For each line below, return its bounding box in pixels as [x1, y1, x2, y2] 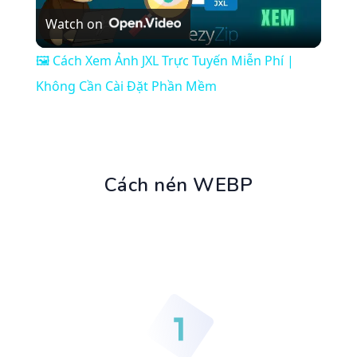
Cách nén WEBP [104, 172, 253, 198]
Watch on [45, 15, 103, 33]
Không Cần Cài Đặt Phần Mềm [35, 77, 217, 96]
